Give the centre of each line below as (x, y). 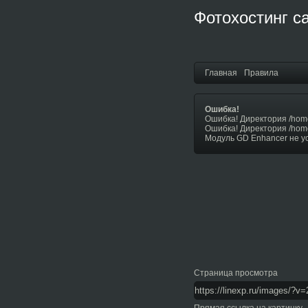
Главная (221, 73)
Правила (261, 73)
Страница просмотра (236, 273)
